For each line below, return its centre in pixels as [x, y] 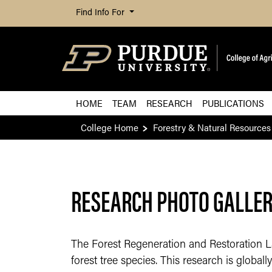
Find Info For [101, 13]
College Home [110, 127]
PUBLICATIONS [233, 103]
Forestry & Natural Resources [212, 127]
